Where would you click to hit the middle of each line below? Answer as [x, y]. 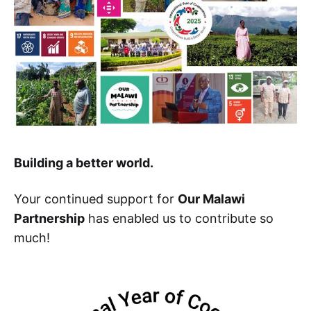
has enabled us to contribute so [179, 218]
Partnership [49, 218]
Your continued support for [96, 199]
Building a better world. [84, 162]
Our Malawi [211, 199]
